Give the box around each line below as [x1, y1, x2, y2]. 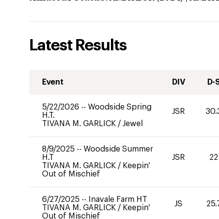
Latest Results [29, 38, 127, 53]
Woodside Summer [84, 145, 153, 153]
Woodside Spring [88, 103, 152, 111]
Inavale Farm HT [88, 196, 147, 203]
